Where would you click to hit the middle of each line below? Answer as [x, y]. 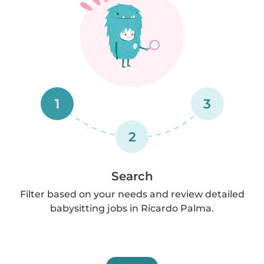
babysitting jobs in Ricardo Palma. [132, 208]
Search [132, 176]
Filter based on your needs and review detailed [132, 194]
